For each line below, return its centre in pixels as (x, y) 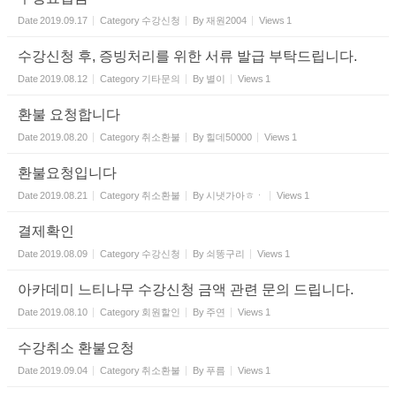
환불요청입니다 (67, 173)
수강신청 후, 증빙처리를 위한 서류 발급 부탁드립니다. (187, 57)
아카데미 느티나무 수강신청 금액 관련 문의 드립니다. (186, 290)
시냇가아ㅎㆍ (235, 196)
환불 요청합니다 (69, 115)
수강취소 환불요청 (76, 348)
